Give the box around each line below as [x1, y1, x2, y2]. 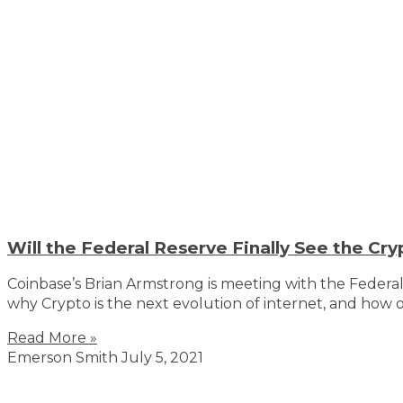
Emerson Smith [7, 348, 121, 366]
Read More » [7, 328, 97, 346]
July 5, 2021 [121, 348, 203, 366]
